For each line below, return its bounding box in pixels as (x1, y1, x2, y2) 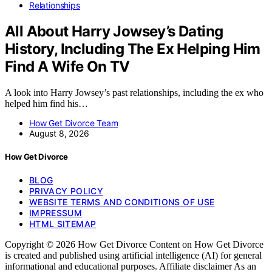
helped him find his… (5, 98, 88, 109)
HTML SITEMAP (29, 219, 97, 229)
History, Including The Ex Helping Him (5, 39, 260, 58)
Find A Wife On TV (5, 57, 130, 75)
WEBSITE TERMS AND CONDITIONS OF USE (29, 197, 215, 208)
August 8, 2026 (29, 127, 89, 138)
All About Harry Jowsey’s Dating (5, 22, 223, 40)
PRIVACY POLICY (29, 186, 103, 197)
